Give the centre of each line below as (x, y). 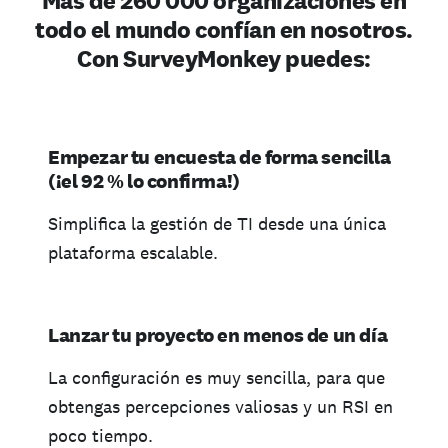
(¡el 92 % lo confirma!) (144, 181)
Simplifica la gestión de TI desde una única (217, 224)
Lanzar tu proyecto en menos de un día (218, 335)
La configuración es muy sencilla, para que (216, 378)
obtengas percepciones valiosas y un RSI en (220, 407)
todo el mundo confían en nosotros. (224, 30)
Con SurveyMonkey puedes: (224, 59)
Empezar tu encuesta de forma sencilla (219, 157)
